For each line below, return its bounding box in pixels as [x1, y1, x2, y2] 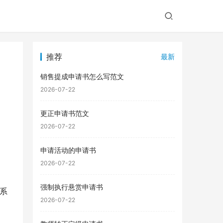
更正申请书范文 [40, 109, 89, 117]
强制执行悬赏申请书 [40, 183, 103, 191]
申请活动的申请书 [40, 146, 96, 154]
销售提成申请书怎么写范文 [40, 72, 124, 81]
